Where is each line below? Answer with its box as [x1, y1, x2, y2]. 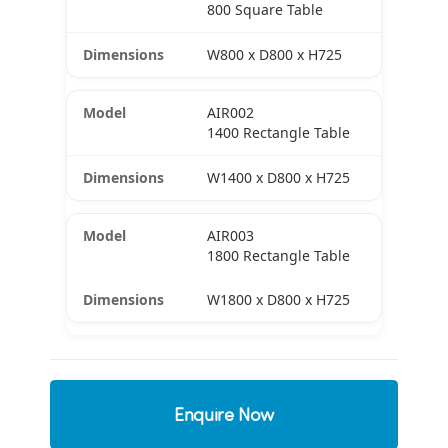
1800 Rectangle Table [206, 246, 350, 266]
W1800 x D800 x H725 [206, 290, 350, 310]
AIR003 [206, 226, 254, 246]
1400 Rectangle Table [206, 123, 350, 143]
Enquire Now [173, 403, 275, 427]
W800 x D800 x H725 [206, 45, 342, 65]
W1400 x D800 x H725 [206, 168, 350, 188]
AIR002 [206, 103, 254, 123]
